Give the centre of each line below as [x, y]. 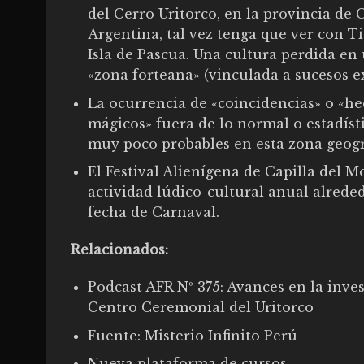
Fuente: [116, 335]
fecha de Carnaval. [153, 212]
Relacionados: [119, 250]
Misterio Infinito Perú [221, 335]
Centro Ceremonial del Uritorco [200, 307]
